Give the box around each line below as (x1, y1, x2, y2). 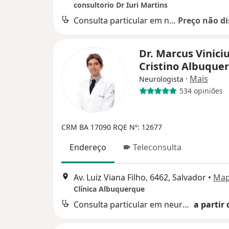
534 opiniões (179, 86, 223, 96)
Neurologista (139, 74, 184, 84)
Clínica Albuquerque (74, 184, 145, 194)
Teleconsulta (133, 141, 181, 153)
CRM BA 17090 (61, 122, 113, 132)
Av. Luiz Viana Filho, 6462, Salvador (74, 172, 206, 184)
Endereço (70, 141, 106, 153)
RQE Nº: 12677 (113, 122, 162, 132)
